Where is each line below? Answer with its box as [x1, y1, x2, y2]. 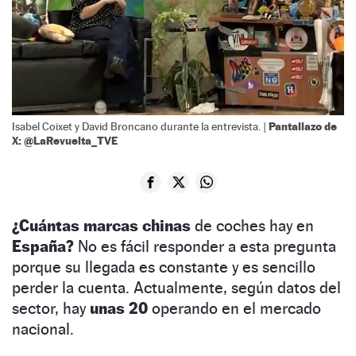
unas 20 [90, 298, 148, 318]
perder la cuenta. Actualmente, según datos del [12, 277, 341, 297]
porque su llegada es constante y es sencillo [12, 257, 315, 277]
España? [12, 236, 78, 256]
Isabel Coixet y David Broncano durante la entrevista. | [12, 119, 269, 133]
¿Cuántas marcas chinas [12, 215, 191, 235]
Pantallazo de [269, 118, 337, 133]
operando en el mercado [148, 298, 321, 318]
